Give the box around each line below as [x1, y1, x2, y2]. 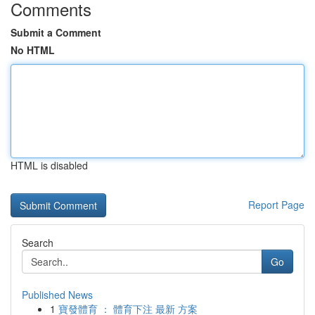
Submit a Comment [11, 25, 101, 39]
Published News [22, 288, 93, 302]
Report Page [248, 198, 304, 212]
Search [22, 236, 53, 250]
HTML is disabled [11, 158, 88, 172]
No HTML [11, 43, 55, 57]
